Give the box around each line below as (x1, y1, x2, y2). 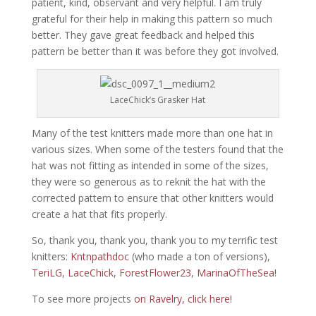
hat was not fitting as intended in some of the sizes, (31, 159, 269, 173)
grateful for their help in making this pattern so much (31, 12, 272, 26)
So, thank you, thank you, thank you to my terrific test (31, 233, 278, 248)
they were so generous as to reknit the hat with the (31, 175, 266, 189)
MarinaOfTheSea (196, 266, 274, 280)
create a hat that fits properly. (31, 207, 167, 221)
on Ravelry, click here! (130, 292, 232, 306)
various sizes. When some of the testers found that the (31, 142, 284, 157)
